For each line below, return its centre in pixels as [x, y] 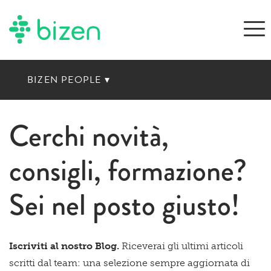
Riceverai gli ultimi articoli [181, 246]
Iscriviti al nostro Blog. [64, 246]
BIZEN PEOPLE [66, 80]
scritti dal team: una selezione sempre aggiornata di [129, 263]
